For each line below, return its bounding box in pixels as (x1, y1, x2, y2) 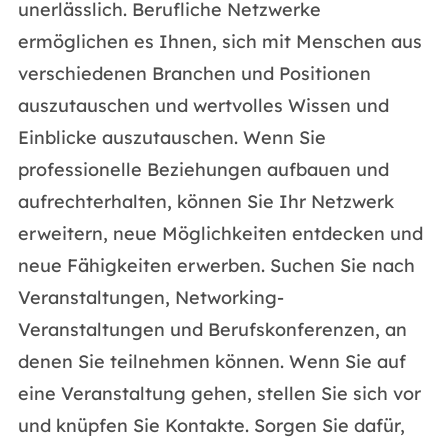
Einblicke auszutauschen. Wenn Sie (17, 126, 326, 149)
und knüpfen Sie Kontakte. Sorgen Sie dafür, (17, 414, 405, 437)
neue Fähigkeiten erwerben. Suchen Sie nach (17, 254, 415, 277)
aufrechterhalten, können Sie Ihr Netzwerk (17, 190, 394, 213)
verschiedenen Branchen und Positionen (17, 62, 371, 85)
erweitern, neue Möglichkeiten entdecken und (17, 222, 423, 245)
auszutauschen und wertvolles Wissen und (17, 94, 389, 117)
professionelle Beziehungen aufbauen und (17, 158, 389, 181)
